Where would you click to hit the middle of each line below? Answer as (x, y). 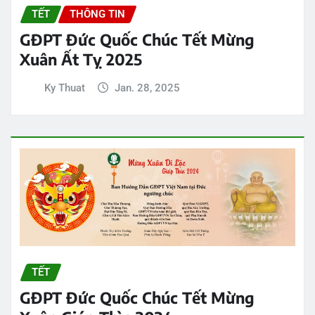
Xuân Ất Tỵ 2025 (81, 59)
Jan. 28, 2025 (148, 88)
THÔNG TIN (97, 14)
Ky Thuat (64, 88)
